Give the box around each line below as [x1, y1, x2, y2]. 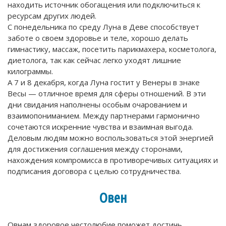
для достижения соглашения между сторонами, [8, 144, 183, 154]
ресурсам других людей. [8, 11, 96, 21]
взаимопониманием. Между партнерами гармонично [8, 110, 200, 121]
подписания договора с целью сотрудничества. [8, 166, 181, 177]
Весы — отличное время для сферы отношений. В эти [8, 88, 206, 99]
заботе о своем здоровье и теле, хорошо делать [8, 33, 188, 43]
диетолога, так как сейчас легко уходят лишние [8, 55, 181, 66]
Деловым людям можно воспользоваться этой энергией [8, 133, 213, 143]
